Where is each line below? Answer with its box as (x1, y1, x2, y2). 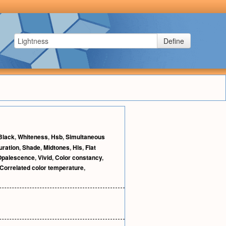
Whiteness (18, 132, 48, 141)
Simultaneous (66, 132, 105, 141)
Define (163, 36, 184, 46)
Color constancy (55, 153, 102, 162)
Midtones (43, 143, 70, 152)
